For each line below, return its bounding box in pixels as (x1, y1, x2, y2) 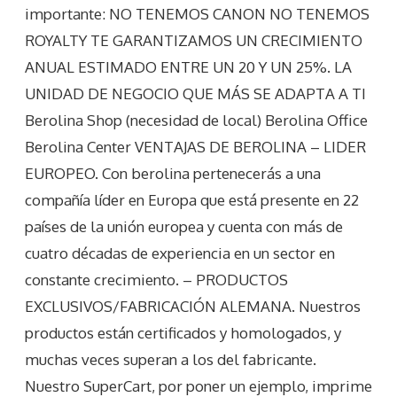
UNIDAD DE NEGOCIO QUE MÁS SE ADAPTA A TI (25, 84, 366, 104)
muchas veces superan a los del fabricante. (25, 350, 316, 370)
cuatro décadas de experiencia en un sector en (25, 244, 335, 263)
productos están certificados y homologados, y (25, 323, 341, 343)
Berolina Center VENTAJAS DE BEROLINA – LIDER (25, 137, 366, 157)
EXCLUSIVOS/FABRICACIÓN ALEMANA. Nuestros (25, 297, 361, 316)
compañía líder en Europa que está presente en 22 (25, 191, 359, 210)
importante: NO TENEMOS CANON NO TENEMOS (25, 4, 370, 24)
